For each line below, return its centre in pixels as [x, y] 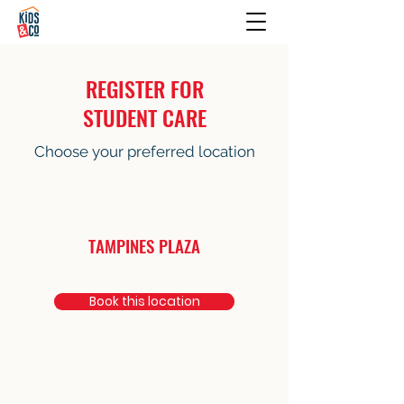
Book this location [144, 301]
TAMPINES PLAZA [144, 245]
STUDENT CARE [144, 117]
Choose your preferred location [144, 151]
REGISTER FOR [144, 88]
